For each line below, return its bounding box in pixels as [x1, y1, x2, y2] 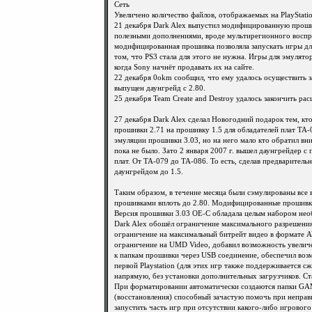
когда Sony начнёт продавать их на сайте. [114, 63, 254, 71]
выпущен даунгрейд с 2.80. [114, 84, 205, 92]
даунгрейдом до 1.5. [114, 168, 183, 175]
